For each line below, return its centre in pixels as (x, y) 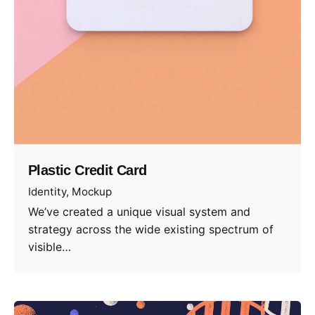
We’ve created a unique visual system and (139, 212)
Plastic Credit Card (88, 170)
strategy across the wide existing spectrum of (151, 230)
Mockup (92, 192)
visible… (50, 247)
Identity (47, 192)
